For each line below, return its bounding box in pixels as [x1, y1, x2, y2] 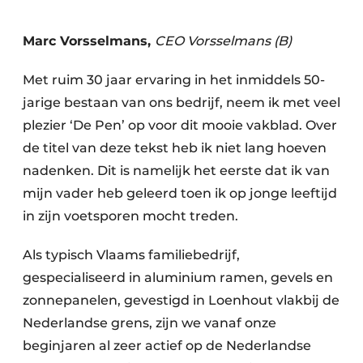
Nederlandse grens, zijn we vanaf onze [23, 315, 276, 331]
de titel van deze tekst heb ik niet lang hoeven [23, 140, 327, 156]
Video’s [58, 111, 100, 126]
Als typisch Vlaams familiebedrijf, [23, 247, 240, 263]
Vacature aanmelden [58, 56, 179, 70]
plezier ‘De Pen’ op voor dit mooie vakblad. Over [23, 117, 337, 133]
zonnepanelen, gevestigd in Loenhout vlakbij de [23, 293, 340, 308]
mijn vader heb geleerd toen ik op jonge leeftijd [23, 186, 337, 201]
